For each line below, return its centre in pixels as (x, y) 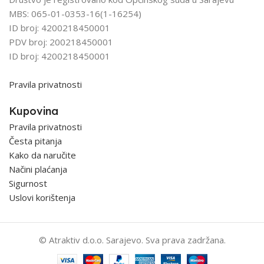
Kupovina (34, 111)
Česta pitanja (35, 141)
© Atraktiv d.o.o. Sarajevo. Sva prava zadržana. (132, 240)
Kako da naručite (42, 155)
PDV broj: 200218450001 (61, 42)
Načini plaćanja (38, 169)
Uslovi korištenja (42, 197)
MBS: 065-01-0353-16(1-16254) (75, 13)
